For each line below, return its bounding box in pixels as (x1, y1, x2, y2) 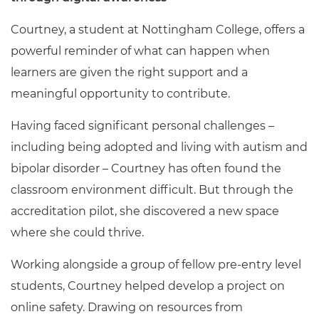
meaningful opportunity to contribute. (11, 87, 230, 100)
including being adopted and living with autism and (11, 140, 308, 154)
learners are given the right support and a (11, 66, 248, 79)
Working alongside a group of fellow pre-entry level (11, 258, 301, 271)
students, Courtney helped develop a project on (11, 279, 285, 293)
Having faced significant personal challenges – (11, 119, 274, 132)
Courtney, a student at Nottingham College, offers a (11, 23, 305, 36)
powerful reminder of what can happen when (11, 44, 270, 58)
